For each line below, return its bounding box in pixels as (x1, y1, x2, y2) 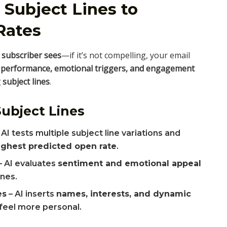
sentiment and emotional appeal (58, 158, 202, 168)
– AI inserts (7, 188, 57, 199)
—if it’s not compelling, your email (61, 50, 190, 61)
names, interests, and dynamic (56, 188, 192, 199)
